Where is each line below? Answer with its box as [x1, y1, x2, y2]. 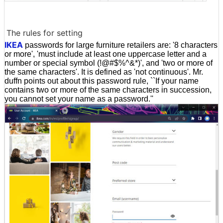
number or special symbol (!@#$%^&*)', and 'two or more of [4, 59, 213, 68]
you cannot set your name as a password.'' [4, 95, 153, 104]
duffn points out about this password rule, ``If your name [4, 77, 199, 86]
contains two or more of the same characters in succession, [4, 86, 212, 95]
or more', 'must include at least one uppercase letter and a [4, 50, 207, 59]
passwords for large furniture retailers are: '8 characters [23, 41, 218, 50]
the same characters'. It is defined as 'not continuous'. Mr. [4, 68, 203, 77]
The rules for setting [6, 28, 83, 38]
